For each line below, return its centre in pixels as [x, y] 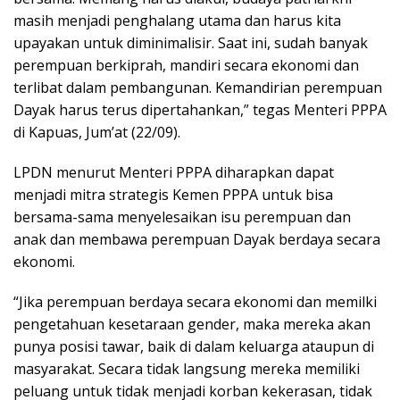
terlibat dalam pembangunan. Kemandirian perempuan [198, 88]
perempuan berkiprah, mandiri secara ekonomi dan [186, 66]
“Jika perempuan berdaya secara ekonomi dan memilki [195, 302]
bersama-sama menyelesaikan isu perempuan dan [182, 217]
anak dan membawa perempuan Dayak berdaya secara [197, 240]
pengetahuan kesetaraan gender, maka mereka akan [192, 325]
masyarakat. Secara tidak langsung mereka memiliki [187, 369]
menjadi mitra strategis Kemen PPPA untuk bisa [173, 195]
